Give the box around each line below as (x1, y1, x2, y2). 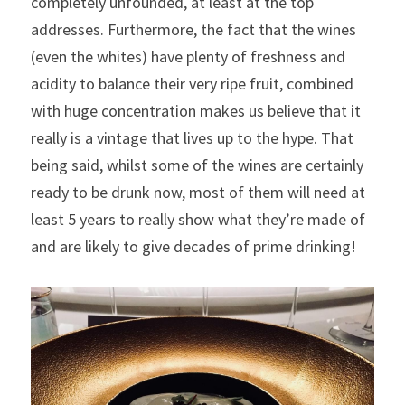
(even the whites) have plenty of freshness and (31, 46, 345, 67)
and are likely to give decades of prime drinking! (31, 236, 356, 257)
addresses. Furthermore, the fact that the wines (31, 19, 356, 40)
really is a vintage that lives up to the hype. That (31, 127, 353, 148)
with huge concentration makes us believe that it (31, 100, 361, 121)
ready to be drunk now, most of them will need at (31, 182, 365, 202)
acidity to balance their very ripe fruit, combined (31, 73, 353, 94)
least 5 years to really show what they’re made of (31, 209, 365, 230)
